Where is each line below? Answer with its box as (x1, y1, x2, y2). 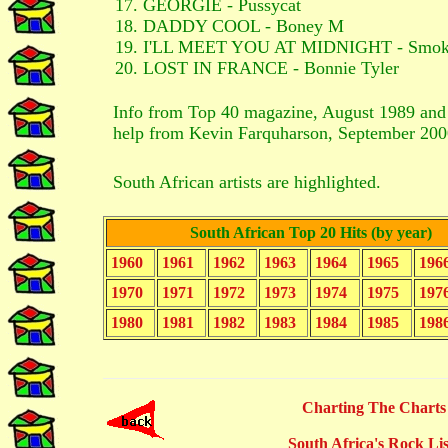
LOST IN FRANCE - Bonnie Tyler (143, 58, 399, 78)
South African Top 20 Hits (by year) (190, 224, 432, 241)
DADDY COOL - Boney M (143, 16, 344, 36)
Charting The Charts (301, 399, 446, 416)
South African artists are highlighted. (113, 172, 381, 192)
